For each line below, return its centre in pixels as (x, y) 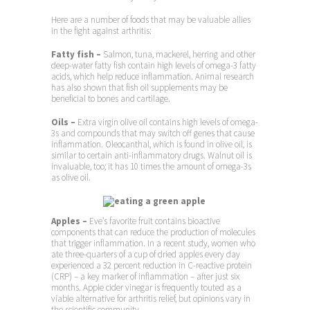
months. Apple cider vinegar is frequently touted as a (146, 288)
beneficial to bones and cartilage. (111, 99)
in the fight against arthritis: (101, 30)
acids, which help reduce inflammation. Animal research (153, 77)
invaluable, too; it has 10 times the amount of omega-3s (151, 167)
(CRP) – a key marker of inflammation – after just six (145, 277)
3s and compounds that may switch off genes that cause (153, 134)
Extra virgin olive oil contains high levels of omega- (168, 122)
